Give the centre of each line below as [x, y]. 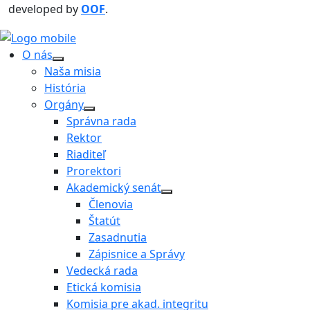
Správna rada [101, 121]
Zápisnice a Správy [137, 254]
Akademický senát [114, 188]
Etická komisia [104, 288]
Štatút [104, 221]
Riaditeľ [86, 155]
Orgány [64, 105]
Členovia [111, 204]
